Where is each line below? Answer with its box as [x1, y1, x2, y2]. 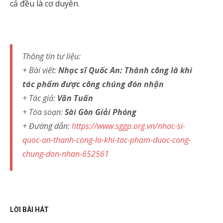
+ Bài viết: [22, 65, 58, 76]
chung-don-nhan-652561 [22, 148, 109, 159]
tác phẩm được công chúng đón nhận [22, 79, 164, 90]
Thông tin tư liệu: [22, 51, 81, 62]
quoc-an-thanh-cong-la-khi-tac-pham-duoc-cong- [22, 134, 191, 145]
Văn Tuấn [57, 93, 93, 104]
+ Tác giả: [22, 93, 57, 104]
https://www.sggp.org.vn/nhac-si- [72, 120, 185, 131]
